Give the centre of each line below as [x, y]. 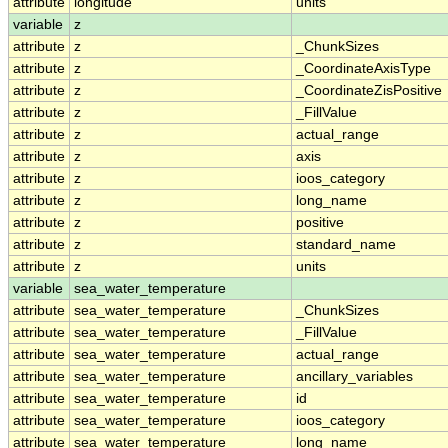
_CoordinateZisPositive [369, 91]
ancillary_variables [354, 377]
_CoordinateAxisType [363, 69]
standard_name [346, 245]
